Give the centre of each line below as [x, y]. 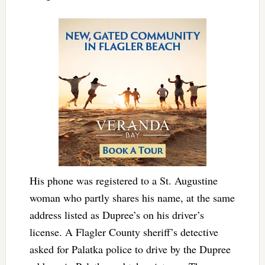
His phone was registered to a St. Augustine [123, 180]
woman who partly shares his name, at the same [132, 197]
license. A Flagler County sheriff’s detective [124, 232]
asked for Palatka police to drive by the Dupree [130, 249]
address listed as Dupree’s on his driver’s [117, 214]
